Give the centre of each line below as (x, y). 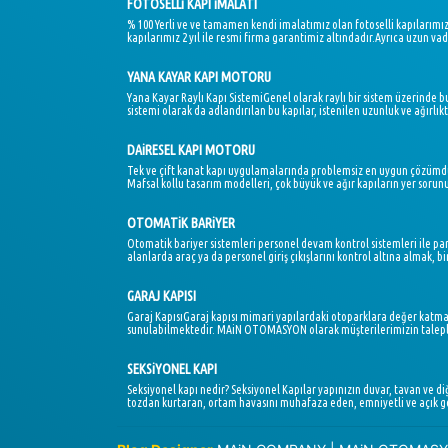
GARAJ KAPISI (161, 296)
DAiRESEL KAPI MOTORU (191, 150)
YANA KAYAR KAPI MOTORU (199, 77)
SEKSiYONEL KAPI (172, 369)
